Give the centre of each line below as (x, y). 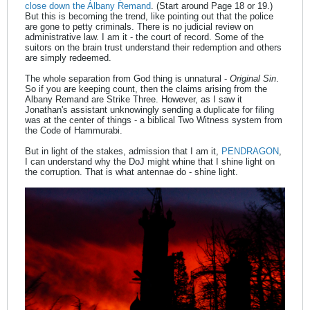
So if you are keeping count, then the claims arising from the (146, 89)
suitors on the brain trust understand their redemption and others (153, 48)
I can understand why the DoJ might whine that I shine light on (150, 162)
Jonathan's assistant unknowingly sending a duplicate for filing (149, 110)
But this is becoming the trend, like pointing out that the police (149, 17)
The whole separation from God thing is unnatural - (127, 79)
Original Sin (253, 79)
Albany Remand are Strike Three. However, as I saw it (134, 100)
